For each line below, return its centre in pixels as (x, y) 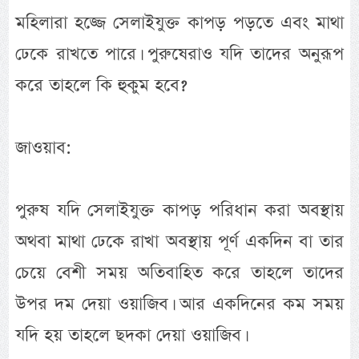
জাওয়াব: (44, 148)
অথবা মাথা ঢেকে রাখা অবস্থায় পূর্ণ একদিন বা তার (179, 242)
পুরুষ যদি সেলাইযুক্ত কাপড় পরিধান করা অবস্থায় (179, 211)
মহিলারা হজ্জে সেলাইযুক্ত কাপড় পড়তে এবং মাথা (179, 23)
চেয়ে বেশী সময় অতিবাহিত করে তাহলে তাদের (179, 273)
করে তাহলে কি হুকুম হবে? (102, 86)
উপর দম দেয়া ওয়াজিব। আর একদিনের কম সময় (179, 305)
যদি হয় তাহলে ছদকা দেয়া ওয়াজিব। (130, 336)
